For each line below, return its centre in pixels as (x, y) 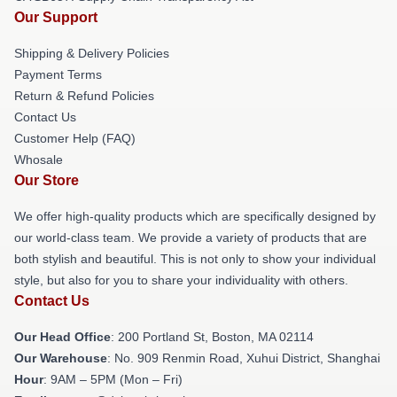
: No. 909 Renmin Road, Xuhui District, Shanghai (244, 358)
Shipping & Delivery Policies (92, 53)
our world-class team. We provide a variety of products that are (191, 237)
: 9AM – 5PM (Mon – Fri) (113, 379)
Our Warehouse (61, 358)
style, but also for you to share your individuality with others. (181, 280)
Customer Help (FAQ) (75, 138)
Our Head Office (62, 336)
